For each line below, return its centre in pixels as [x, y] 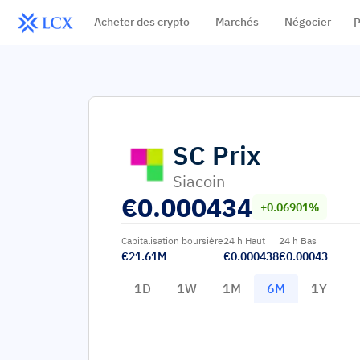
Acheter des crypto [141, 22]
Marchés [237, 22]
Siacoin [199, 181]
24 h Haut [244, 241]
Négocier [307, 22]
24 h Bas [298, 241]
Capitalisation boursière [172, 241]
